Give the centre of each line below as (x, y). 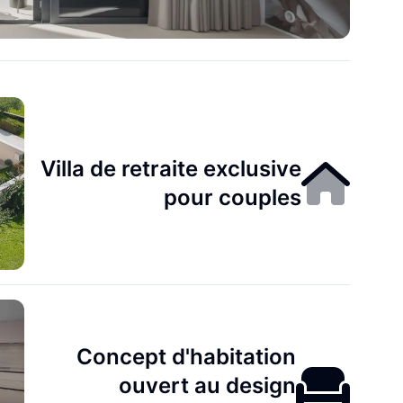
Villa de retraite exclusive (171, 169)
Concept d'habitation (187, 357)
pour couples (233, 197)
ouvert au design (208, 385)
